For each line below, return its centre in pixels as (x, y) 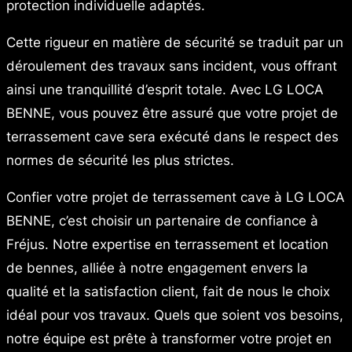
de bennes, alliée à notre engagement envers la (157, 268)
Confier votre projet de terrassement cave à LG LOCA (176, 197)
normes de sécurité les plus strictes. (120, 160)
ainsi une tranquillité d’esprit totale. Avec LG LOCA (165, 89)
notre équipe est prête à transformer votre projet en (169, 338)
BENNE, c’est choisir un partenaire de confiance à (162, 220)
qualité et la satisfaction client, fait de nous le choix (168, 291)
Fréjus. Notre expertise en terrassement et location (167, 244)
